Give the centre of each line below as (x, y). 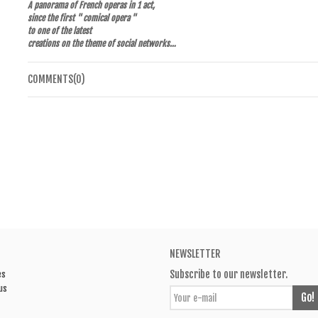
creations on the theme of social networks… (102, 44)
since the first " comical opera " (82, 18)
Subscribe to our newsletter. (229, 275)
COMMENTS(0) (56, 79)
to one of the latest (59, 31)
